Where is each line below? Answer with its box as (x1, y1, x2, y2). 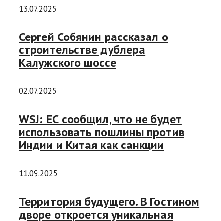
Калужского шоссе (19, 55, 116, 71)
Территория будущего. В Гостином (19, 194, 200, 210)
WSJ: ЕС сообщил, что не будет (19, 111, 182, 127)
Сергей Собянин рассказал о (19, 29, 168, 45)
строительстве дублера (19, 42, 146, 58)
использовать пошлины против (19, 124, 184, 140)
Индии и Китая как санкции (19, 137, 164, 153)
